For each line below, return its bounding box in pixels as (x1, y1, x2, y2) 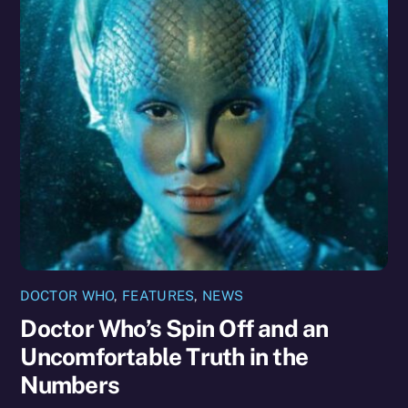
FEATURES (122, 288, 195, 304)
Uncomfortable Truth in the (20, 342, 309, 371)
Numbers (20, 370, 119, 399)
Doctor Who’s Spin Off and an (20, 313, 329, 342)
